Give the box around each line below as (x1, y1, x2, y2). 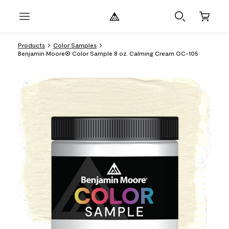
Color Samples (53, 41, 97, 49)
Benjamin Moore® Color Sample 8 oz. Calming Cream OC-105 (18, 50, 198, 57)
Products (18, 41, 45, 49)
